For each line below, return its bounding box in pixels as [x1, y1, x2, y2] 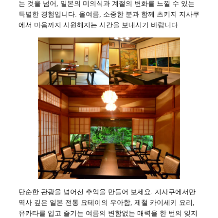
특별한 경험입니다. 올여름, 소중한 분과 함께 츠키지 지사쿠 [18, 10, 200, 18]
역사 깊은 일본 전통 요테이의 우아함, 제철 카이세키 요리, [18, 198, 195, 206]
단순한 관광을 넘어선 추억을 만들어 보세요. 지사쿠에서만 [18, 187, 196, 196]
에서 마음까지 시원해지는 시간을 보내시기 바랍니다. [18, 21, 180, 29]
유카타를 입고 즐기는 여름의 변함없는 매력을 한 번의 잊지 [18, 209, 198, 217]
